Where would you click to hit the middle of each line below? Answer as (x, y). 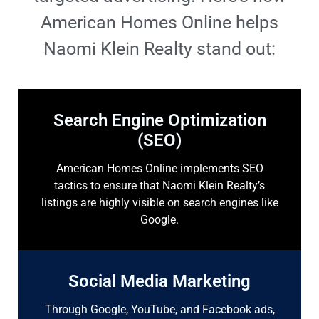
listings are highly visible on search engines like (159, 203)
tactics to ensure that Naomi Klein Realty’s (159, 185)
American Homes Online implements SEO (159, 168)
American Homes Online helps (159, 22)
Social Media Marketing (159, 281)
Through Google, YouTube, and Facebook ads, (159, 309)
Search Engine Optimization (159, 120)
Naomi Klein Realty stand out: (159, 49)
